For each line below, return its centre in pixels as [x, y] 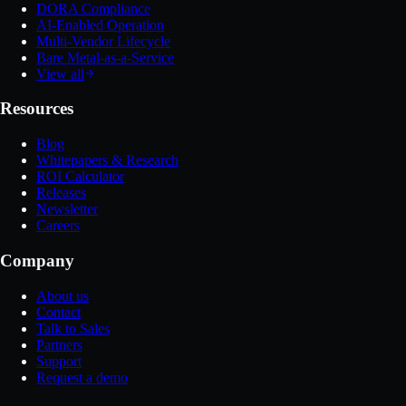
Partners [59, 344]
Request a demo [82, 377]
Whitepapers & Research [107, 160]
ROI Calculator [80, 177]
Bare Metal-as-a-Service [105, 57]
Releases [61, 193]
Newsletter [67, 209]
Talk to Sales [73, 328]
